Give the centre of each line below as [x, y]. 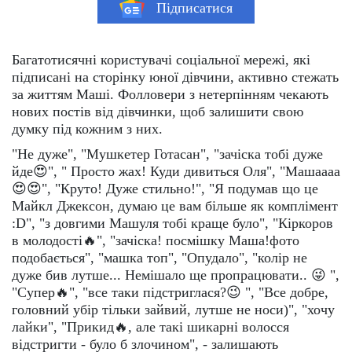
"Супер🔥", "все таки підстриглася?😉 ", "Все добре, [170, 293]
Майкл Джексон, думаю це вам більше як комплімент [175, 206]
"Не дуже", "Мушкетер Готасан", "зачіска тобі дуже [167, 154]
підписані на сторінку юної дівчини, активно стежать [175, 77]
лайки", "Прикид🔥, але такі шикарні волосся [150, 327]
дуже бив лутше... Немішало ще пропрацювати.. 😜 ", [176, 275]
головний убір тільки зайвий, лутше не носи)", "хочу [173, 310]
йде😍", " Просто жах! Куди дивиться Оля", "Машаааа [176, 172]
